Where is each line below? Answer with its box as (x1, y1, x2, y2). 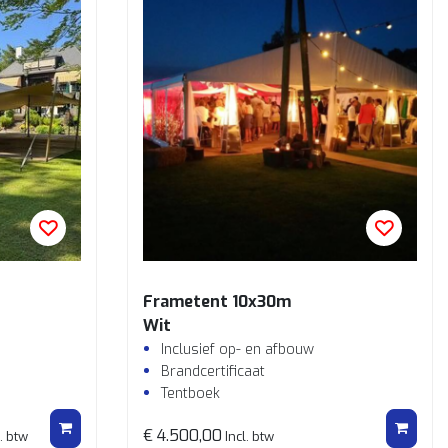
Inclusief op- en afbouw (161, 340, 314, 359)
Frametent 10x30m (143, 291, 291, 312)
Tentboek (161, 384, 220, 403)
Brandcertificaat (161, 362, 265, 381)
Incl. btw (222, 428, 274, 445)
